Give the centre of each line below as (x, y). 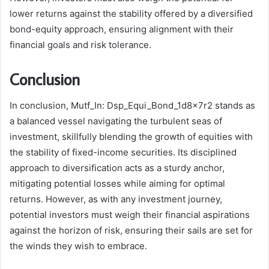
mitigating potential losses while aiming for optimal (117, 184)
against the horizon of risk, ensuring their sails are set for (131, 231)
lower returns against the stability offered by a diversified (131, 13)
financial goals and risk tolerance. (80, 44)
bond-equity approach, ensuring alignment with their (122, 29)
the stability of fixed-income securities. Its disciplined (123, 153)
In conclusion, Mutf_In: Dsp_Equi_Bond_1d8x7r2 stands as (132, 106)
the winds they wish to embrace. (78, 246)
